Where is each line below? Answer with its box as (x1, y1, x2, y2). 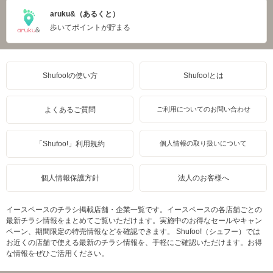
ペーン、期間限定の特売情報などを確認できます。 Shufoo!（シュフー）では (6, 227, 260, 236)
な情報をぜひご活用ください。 (6, 249, 108, 258)
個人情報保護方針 (40, 173, 99, 182)
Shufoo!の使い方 (42, 71, 97, 80)
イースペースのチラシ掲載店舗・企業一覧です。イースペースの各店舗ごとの (6, 205, 262, 214)
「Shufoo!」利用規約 (35, 139, 105, 148)
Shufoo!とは (183, 71, 224, 80)
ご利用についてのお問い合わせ (156, 105, 250, 113)
